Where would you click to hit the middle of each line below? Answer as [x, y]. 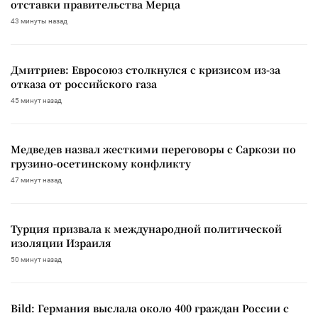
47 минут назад [36, 180]
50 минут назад [36, 259]
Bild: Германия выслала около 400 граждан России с [150, 308]
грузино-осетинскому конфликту [101, 163]
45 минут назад [36, 100]
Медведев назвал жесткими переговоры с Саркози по [153, 149]
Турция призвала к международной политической [146, 228]
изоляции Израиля [61, 242]
